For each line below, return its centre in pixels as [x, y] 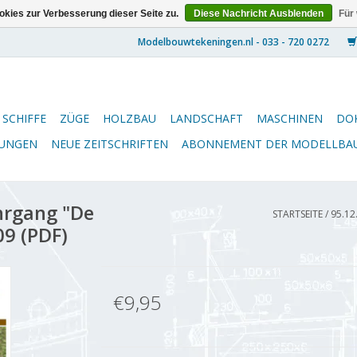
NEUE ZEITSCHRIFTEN [110, 144]
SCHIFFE [24, 118]
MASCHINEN [290, 118]
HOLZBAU [129, 118]
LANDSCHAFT [206, 118]
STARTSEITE [298, 214]
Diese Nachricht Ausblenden [259, 14]
